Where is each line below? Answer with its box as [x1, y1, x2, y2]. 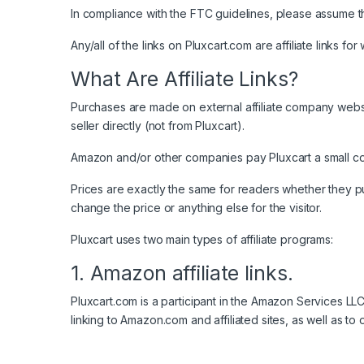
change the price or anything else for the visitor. [71, 200, 322, 214]
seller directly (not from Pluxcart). [71, 118, 245, 132]
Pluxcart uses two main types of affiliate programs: [71, 232, 333, 246]
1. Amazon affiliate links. [71, 260, 293, 285]
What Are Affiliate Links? [71, 66, 298, 91]
